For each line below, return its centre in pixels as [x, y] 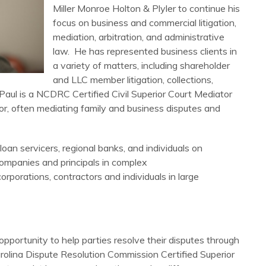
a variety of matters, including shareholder [141, 65]
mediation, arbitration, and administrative [139, 37]
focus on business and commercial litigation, [145, 23]
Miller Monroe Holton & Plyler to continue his [146, 8]
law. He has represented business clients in [145, 51]
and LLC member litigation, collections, [133, 80]
